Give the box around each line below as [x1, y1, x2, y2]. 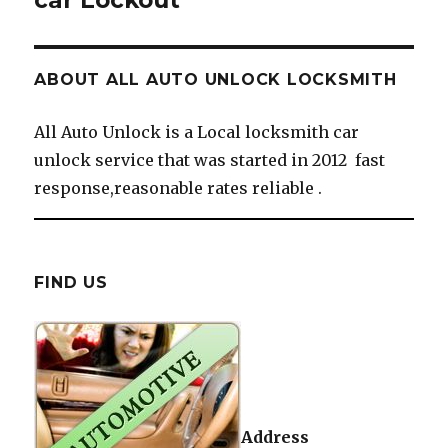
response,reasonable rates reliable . [34, 178, 323, 199]
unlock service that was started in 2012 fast [34, 150, 386, 171]
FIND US [34, 273, 108, 293]
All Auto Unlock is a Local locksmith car [34, 122, 360, 143]
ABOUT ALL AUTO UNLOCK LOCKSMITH [34, 70, 397, 90]
